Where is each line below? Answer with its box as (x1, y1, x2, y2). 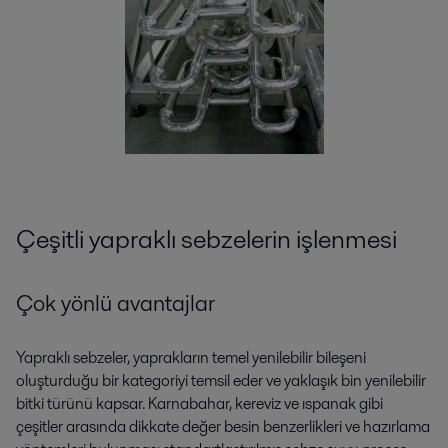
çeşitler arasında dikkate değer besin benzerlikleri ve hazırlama (16, 414, 430, 438)
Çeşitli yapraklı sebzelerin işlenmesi (16, 221, 397, 258)
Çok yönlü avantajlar (16, 287, 215, 320)
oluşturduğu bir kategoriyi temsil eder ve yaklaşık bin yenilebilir (16, 368, 426, 392)
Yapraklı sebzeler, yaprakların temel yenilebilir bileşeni (16, 345, 366, 369)
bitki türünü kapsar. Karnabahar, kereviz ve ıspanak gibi (16, 391, 383, 415)
